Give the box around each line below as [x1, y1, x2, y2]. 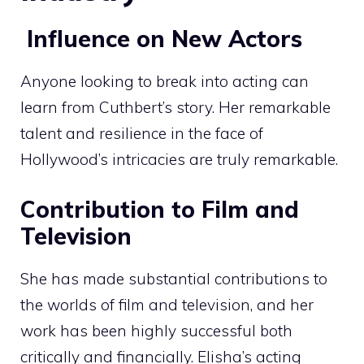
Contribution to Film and [20, 194, 299, 223]
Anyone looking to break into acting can [20, 71, 309, 92]
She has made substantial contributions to [20, 268, 327, 288]
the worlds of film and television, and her [20, 294, 314, 314]
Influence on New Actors [20, 24, 302, 54]
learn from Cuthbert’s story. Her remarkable [20, 97, 331, 118]
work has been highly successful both [20, 320, 292, 340]
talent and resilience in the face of [20, 123, 263, 144]
